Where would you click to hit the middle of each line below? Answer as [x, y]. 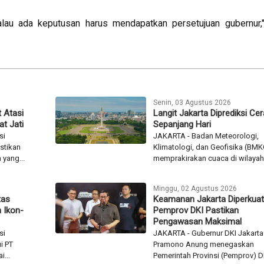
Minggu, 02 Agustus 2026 [195, 188]
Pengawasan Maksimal [197, 221]
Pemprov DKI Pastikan [196, 210]
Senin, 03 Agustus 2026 [192, 102]
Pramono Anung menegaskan [203, 244]
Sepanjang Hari [182, 124]
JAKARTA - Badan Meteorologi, [206, 136]
